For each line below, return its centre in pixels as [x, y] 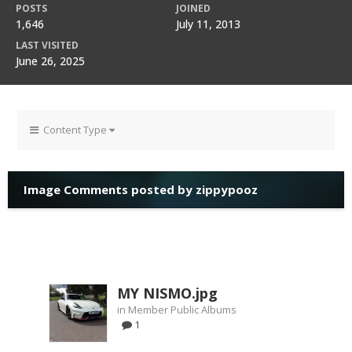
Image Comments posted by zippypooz [141, 189]
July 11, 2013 [208, 24]
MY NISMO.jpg [167, 293]
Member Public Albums [182, 310]
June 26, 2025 [50, 61]
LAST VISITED [47, 45]
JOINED [193, 8]
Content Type [74, 130]
